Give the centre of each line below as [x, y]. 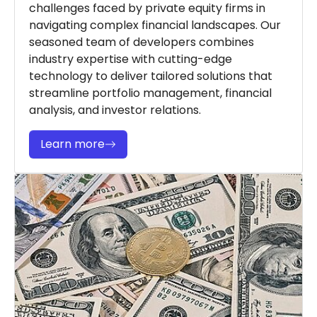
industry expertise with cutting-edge [131, 59]
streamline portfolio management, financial [150, 93]
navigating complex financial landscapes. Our [155, 25]
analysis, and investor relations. [115, 110]
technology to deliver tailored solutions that [151, 76]
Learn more [73, 144]
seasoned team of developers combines [142, 42]
